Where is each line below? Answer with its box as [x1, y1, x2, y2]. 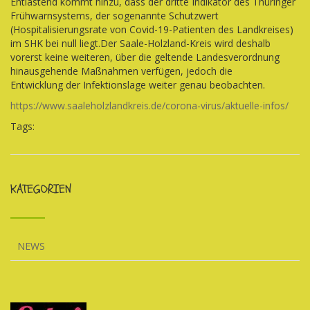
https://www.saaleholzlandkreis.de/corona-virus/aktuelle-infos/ [10, 99, 289, 112]
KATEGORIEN [10, 181, 71, 198]
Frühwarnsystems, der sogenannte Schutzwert [10, 9, 219, 22]
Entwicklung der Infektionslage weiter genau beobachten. [10, 78, 265, 91]
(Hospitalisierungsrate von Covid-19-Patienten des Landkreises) [10, 23, 293, 36]
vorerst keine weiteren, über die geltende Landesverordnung [10, 51, 280, 64]
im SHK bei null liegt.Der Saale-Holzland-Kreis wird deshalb [10, 37, 271, 50]
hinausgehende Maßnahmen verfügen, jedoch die [10, 64, 232, 77]
